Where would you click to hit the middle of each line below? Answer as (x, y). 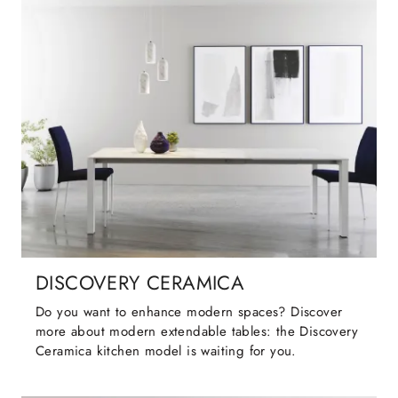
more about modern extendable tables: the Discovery (197, 332)
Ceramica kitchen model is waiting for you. (166, 351)
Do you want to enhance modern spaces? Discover (189, 312)
